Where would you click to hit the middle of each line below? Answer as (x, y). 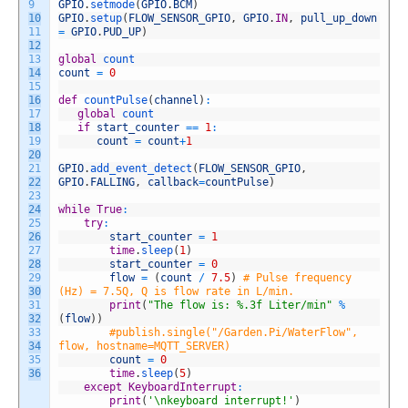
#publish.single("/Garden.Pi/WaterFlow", (234, 332)
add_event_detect (141, 168)
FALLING (112, 182)
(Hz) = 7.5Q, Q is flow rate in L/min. (176, 291)
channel (176, 100)
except (103, 387)
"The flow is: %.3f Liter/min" (240, 305)
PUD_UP (122, 31)
